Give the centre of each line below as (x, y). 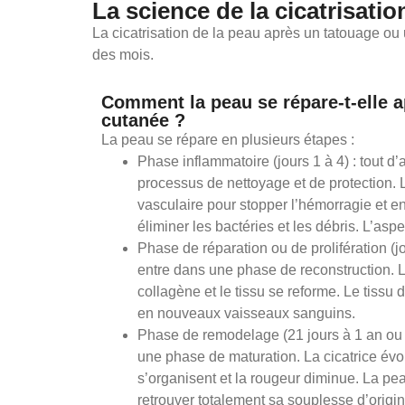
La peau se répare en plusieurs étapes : (228, 139)
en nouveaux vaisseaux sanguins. (246, 313)
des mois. (123, 54)
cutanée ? (143, 120)
